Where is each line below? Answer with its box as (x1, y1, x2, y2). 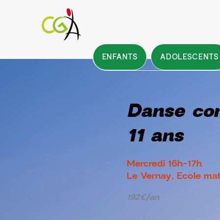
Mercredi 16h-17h (127, 153, 202, 173)
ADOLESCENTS (160, 49, 219, 65)
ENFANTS (102, 49, 138, 65)
